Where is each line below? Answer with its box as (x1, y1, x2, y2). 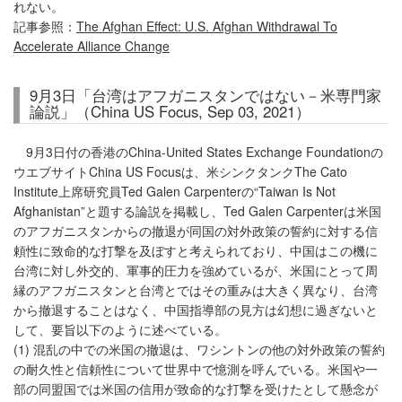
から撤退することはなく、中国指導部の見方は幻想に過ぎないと (13, 301, 378, 319)
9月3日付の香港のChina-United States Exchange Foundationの (13, 143, 383, 162)
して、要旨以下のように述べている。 (13, 320, 227, 339)
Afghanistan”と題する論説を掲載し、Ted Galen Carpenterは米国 (13, 202, 381, 221)
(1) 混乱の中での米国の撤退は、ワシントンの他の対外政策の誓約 (13, 340, 385, 359)
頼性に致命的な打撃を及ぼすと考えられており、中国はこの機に (13, 241, 378, 260)
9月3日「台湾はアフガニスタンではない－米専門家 (30, 84, 381, 107)
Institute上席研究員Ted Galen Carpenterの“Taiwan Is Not (13, 182, 336, 201)
